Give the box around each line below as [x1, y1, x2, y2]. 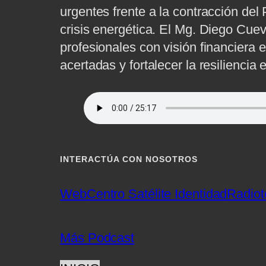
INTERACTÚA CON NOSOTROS [60, 154, 198, 164]
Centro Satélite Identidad [86, 186, 227, 202]
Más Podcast [60, 230, 135, 246]
